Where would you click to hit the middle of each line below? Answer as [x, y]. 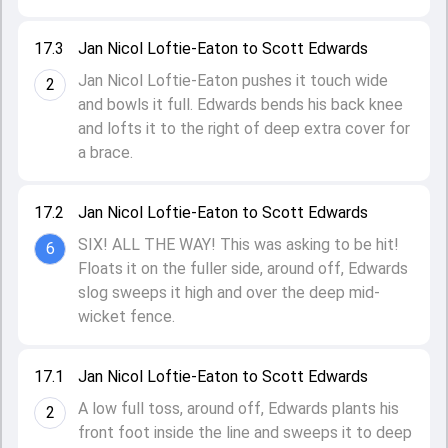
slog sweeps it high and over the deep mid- [229, 292]
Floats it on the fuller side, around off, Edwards [243, 268]
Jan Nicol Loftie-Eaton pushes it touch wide [233, 80]
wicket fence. [128, 316]
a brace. [107, 152]
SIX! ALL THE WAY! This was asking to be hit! [238, 244]
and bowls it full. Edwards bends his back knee [240, 104]
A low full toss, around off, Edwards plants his [238, 408]
